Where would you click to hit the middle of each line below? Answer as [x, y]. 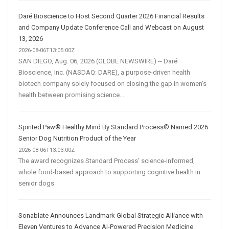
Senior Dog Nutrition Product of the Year [77, 138]
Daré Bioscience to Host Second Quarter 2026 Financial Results [111, 16]
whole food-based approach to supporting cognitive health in [109, 172]
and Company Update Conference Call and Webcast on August [111, 27]
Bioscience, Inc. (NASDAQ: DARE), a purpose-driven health [104, 72]
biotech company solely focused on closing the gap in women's [112, 83]
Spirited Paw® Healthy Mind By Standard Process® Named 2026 [113, 127]
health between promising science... [71, 95]
